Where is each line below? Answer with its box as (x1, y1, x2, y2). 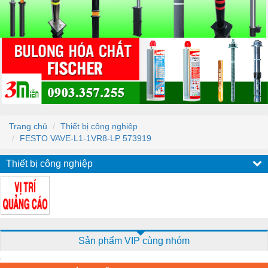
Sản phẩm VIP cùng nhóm (78, 235, 190, 246)
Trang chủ (9, 121, 47, 131)
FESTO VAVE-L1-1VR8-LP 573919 (20, 133, 151, 143)
